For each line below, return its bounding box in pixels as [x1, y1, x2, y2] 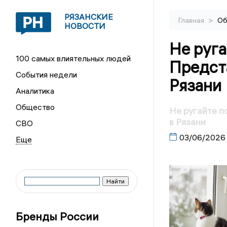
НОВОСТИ [64, 21, 106, 31]
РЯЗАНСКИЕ [64, 12, 113, 22]
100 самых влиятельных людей [16, 53, 131, 63]
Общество [16, 102, 55, 112]
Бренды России [16, 209, 99, 223]
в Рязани [169, 116, 206, 128]
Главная [178, 16, 206, 25]
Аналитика [16, 86, 55, 96]
